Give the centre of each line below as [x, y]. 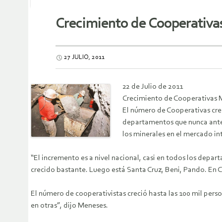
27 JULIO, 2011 [84, 57]
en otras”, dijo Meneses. [69, 206]
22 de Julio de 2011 [153, 87]
